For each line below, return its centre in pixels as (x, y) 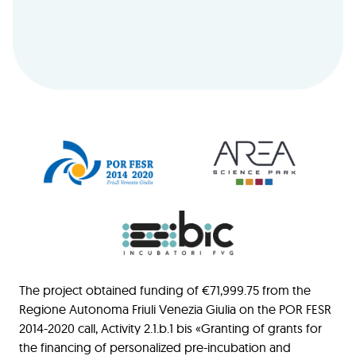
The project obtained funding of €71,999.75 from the (165, 290)
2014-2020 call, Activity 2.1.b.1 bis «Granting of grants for (170, 328)
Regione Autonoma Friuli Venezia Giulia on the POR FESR (175, 309)
